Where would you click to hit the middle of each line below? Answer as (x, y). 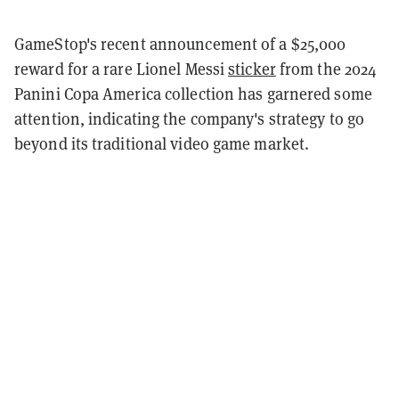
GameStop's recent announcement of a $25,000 (180, 44)
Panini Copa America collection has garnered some (193, 94)
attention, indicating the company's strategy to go (190, 118)
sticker (252, 69)
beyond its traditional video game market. (164, 143)
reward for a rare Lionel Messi (122, 69)
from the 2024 (326, 69)
